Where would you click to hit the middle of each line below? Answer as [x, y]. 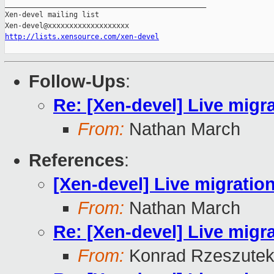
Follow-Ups [77, 82]
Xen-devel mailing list [52, 15]
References [76, 161]
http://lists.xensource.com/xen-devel [82, 37]
